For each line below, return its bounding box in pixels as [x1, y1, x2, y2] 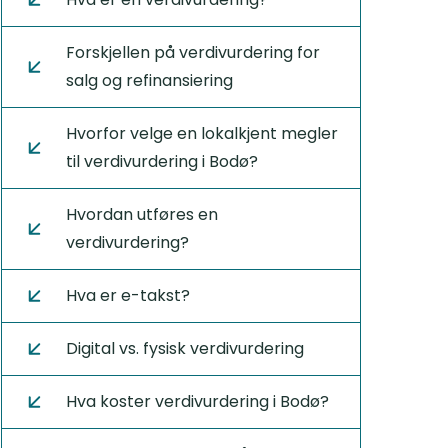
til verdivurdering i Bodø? [65, 150, 258, 173]
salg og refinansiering [65, 69, 233, 92]
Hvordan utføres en [65, 203, 218, 226]
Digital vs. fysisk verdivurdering [65, 337, 304, 360]
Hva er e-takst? [65, 284, 190, 307]
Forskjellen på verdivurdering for [65, 41, 320, 64]
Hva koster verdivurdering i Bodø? [65, 390, 329, 413]
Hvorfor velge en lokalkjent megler [65, 122, 338, 145]
